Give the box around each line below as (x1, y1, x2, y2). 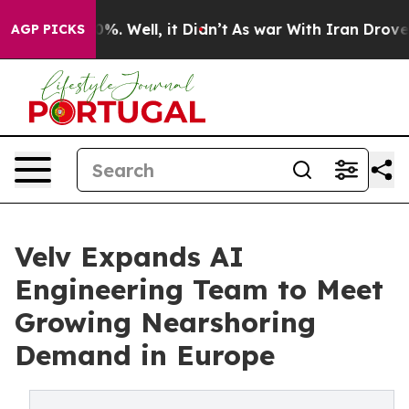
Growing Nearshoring (15, 305, 316, 340)
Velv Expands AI (15, 239, 244, 274)
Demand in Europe (15, 338, 275, 372)
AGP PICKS (11, 21, 85, 37)
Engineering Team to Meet (15, 272, 383, 307)
